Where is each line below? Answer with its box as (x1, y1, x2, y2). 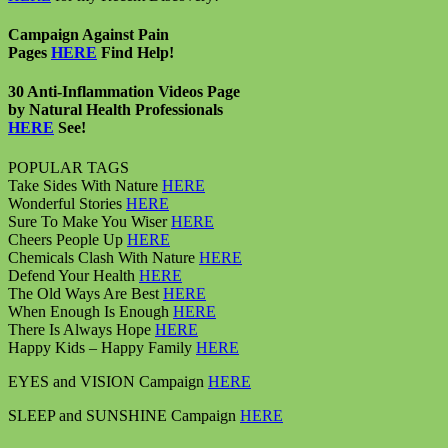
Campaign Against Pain (8, 26, 169, 44)
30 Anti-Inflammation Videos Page (8, 83, 240, 101)
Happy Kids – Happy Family (8, 338, 196, 356)
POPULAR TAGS (8, 158, 129, 176)
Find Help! (97, 44, 174, 62)
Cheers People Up (8, 230, 127, 248)
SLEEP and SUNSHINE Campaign (8, 406, 240, 424)
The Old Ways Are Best (8, 284, 163, 302)
